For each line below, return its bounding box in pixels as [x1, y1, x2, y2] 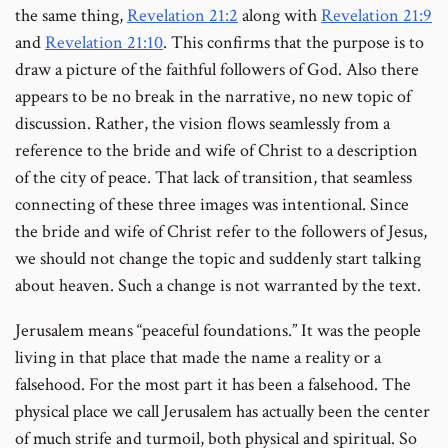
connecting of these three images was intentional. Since [15, 192, 409, 216]
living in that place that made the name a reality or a [15, 345, 381, 369]
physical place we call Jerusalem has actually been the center [15, 399, 430, 423]
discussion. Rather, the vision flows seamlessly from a [15, 111, 390, 135]
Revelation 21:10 [45, 30, 163, 54]
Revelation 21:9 [321, 3, 432, 27]
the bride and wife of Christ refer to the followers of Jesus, [15, 219, 427, 243]
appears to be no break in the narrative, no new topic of [15, 84, 411, 108]
